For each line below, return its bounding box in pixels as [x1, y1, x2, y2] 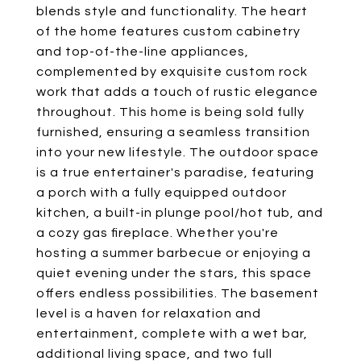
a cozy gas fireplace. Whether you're [36, 226, 279, 239]
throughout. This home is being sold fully [36, 106, 305, 118]
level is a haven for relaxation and [36, 307, 261, 320]
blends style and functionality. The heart [36, 5, 308, 18]
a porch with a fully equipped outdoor [36, 186, 287, 199]
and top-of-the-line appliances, [36, 45, 249, 58]
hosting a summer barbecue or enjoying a [36, 247, 311, 259]
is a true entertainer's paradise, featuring [36, 166, 314, 179]
